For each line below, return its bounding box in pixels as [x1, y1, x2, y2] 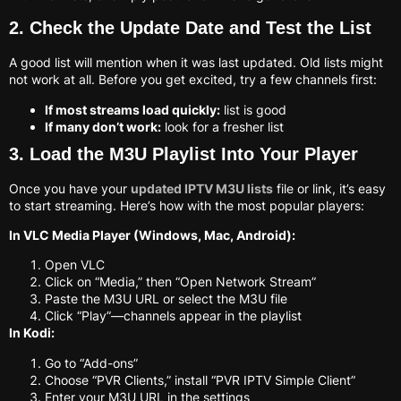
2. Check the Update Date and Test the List [9, 18, 371, 38]
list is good [220, 101, 286, 117]
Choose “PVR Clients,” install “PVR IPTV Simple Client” [45, 371, 355, 388]
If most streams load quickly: [45, 101, 220, 117]
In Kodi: [9, 325, 55, 341]
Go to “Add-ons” [45, 354, 138, 371]
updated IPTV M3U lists [131, 180, 273, 196]
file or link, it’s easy [273, 180, 386, 196]
